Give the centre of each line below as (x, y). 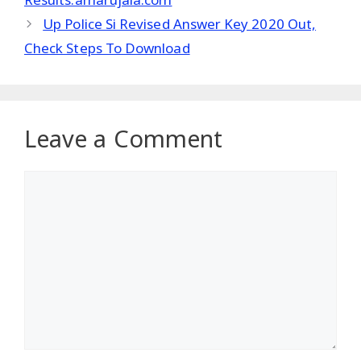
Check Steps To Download (107, 48)
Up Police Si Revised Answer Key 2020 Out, (180, 24)
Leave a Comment (124, 139)
